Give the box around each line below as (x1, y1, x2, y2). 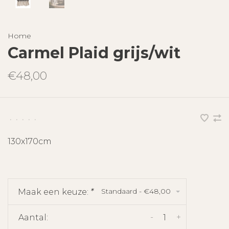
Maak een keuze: (18, 187, 90, 197)
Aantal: (18, 212, 48, 222)
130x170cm (8, 136, 52, 146)
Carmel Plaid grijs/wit (8, 43, 180, 62)
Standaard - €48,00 (101, 186, 171, 196)
